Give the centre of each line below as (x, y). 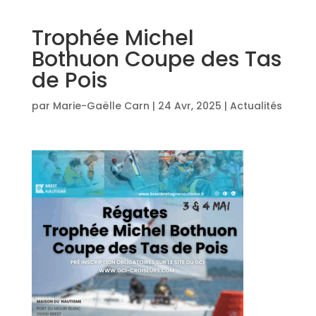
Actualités (256, 105)
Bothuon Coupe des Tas (156, 59)
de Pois (69, 80)
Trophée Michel (113, 38)
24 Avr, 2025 (189, 105)
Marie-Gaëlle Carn (101, 105)
